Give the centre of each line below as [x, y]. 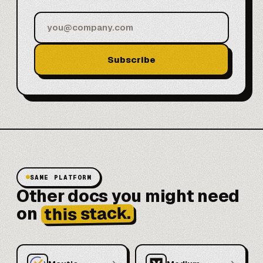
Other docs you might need [128, 196]
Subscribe [131, 59]
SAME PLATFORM [61, 177]
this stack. [88, 214]
